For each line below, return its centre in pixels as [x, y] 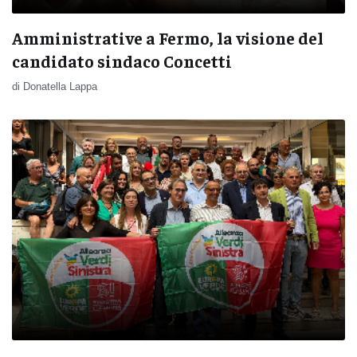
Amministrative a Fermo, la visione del [168, 37]
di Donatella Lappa [55, 86]
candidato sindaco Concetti [122, 61]
